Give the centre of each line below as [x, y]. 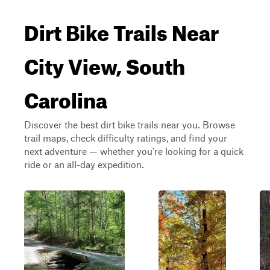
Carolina [66, 96]
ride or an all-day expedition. [84, 164]
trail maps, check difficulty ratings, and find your [126, 138]
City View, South [105, 63]
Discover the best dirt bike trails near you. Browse [130, 124]
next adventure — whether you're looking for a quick [134, 151]
